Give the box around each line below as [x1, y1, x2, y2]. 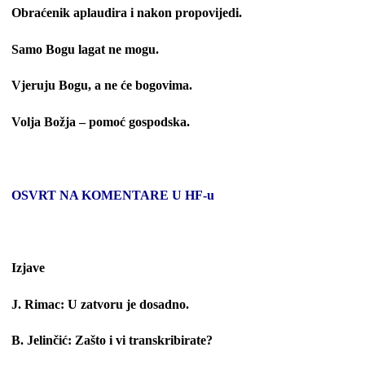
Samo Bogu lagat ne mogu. [11, 42, 159, 56]
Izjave [11, 260, 45, 275]
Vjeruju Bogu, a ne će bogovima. [11, 78, 192, 93]
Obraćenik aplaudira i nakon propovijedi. [11, 5, 242, 20]
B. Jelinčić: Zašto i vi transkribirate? [11, 333, 213, 348]
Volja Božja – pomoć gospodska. [11, 115, 190, 130]
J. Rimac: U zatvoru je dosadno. [11, 297, 189, 311]
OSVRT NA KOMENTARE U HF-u [11, 187, 214, 202]
